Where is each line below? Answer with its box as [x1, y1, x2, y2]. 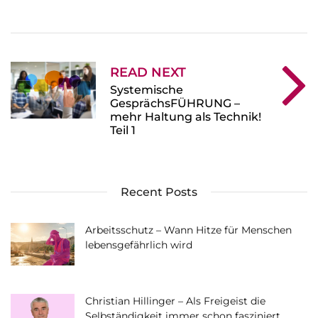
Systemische [110, 82, 183, 97]
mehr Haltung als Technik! [110, 109, 261, 124]
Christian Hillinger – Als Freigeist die [85, 294, 265, 307]
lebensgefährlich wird [85, 238, 192, 251]
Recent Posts [121, 185, 197, 199]
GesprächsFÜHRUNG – [110, 96, 240, 110]
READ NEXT [110, 64, 186, 80]
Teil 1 [110, 123, 136, 137]
